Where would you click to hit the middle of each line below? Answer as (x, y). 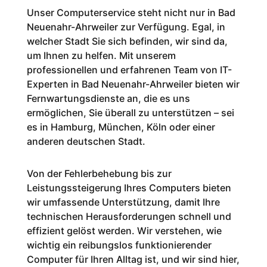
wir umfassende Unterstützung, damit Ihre (123, 202)
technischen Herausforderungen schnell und (129, 217)
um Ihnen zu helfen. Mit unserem (101, 56)
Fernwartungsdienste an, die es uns (108, 99)
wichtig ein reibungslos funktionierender (119, 245)
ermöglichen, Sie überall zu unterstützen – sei (130, 113)
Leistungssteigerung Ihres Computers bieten (129, 188)
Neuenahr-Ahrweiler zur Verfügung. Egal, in (126, 27)
